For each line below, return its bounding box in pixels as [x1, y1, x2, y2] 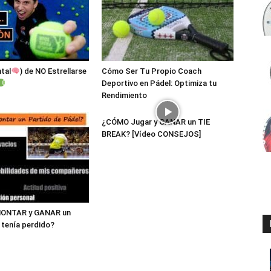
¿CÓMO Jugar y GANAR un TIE [102, 117, 210, 126]
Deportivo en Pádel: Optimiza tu [102, 79, 217, 88]
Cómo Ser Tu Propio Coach [102, 67, 201, 76]
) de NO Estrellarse [19, 67, 87, 76]
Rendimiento [102, 91, 147, 100]
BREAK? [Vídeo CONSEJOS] [102, 129, 201, 139]
